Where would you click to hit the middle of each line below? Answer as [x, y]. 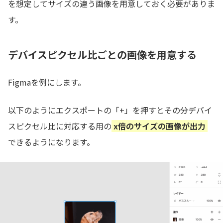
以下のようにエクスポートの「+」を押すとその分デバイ [110, 110]
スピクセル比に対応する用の [60, 126]
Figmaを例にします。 [47, 82]
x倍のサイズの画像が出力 [160, 126]
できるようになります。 [51, 142]
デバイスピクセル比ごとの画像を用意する [102, 55]
